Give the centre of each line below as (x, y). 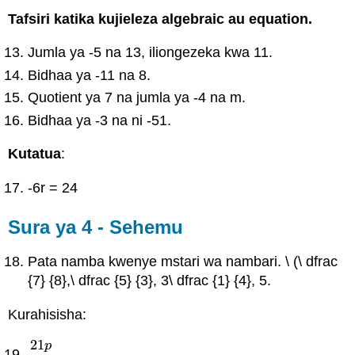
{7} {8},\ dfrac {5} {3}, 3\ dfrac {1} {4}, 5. (150, 281)
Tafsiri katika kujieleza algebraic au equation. (160, 19)
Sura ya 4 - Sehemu (96, 227)
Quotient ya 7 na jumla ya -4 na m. (137, 98)
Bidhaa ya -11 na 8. (90, 75)
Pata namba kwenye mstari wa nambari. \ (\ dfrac (183, 262)
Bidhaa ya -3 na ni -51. (100, 120)
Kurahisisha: (48, 314)
